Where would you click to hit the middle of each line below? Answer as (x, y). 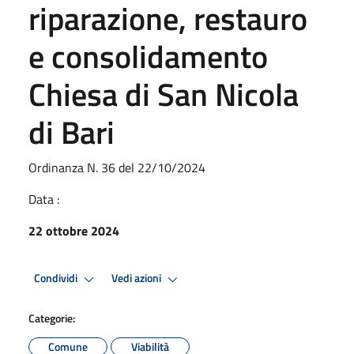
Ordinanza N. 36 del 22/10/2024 (117, 167)
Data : (44, 199)
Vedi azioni (137, 279)
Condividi (57, 279)
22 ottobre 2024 (74, 230)
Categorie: (52, 318)
